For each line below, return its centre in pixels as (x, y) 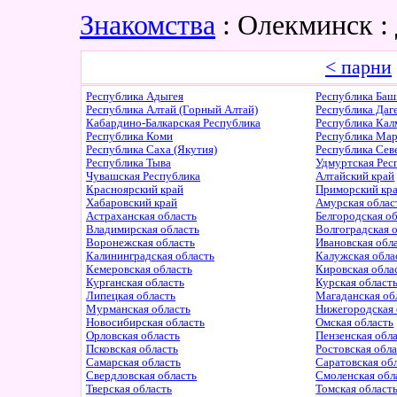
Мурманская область (138, 309)
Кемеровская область (139, 269)
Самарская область (133, 362)
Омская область (355, 323)
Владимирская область (143, 230)
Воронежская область (140, 243)
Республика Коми (129, 136)
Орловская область (133, 336)
